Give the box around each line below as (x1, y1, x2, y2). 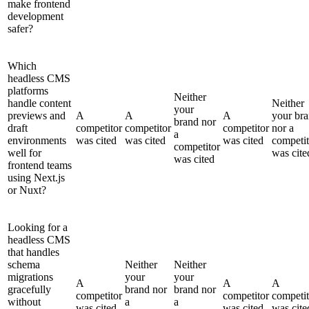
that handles (8, 246, 59, 258)
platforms (8, 84, 48, 97)
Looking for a (8, 221, 68, 233)
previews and (8, 109, 66, 121)
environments (8, 134, 66, 146)
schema (8, 258, 40, 270)
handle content (8, 97, 71, 109)
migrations (8, 270, 53, 283)
